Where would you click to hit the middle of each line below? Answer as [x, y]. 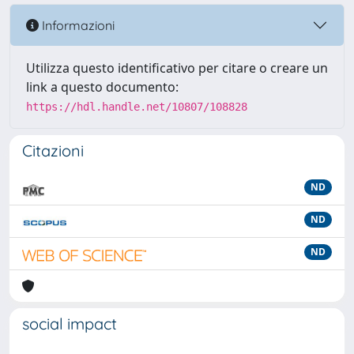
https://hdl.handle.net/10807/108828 [137, 107]
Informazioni [77, 25]
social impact [70, 324]
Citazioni [53, 151]
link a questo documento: [102, 87]
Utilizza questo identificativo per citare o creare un [177, 68]
